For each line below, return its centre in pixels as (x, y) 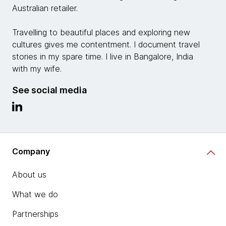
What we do (35, 194)
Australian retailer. (45, 8)
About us (29, 174)
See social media (49, 90)
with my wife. (37, 68)
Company (31, 152)
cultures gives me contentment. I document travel (106, 44)
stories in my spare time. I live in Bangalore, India (103, 56)
